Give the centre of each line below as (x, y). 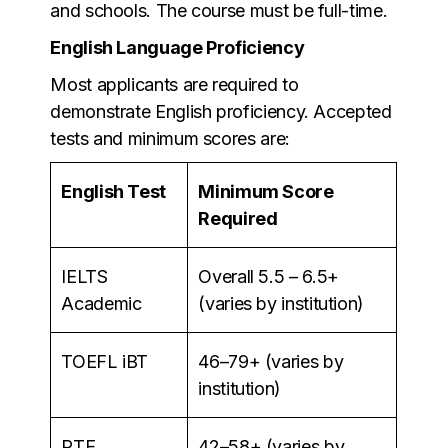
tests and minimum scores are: (170, 138)
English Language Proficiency (177, 47)
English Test (113, 191)
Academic (101, 303)
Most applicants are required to (174, 84)
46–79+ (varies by (271, 361)
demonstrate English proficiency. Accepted (221, 111)
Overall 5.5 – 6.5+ (268, 276)
